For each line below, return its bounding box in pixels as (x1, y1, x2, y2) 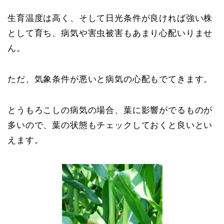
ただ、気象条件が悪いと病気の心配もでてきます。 (7, 74, 213, 84)
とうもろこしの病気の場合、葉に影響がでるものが (7, 105, 213, 115)
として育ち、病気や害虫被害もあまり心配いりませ (7, 28, 213, 38)
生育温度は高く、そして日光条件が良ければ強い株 (7, 13, 213, 23)
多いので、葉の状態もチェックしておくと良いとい (7, 120, 213, 130)
